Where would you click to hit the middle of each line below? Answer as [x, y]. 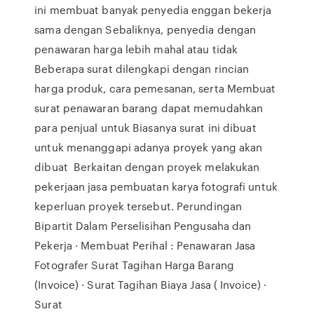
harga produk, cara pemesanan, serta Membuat [155, 88]
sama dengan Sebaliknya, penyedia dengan [145, 29]
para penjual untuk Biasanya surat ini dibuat [145, 128]
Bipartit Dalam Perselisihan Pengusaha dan [143, 226]
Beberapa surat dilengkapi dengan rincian [142, 69]
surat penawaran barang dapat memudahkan [149, 108]
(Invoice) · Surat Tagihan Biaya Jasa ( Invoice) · [151, 285]
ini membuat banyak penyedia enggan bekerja [153, 10]
